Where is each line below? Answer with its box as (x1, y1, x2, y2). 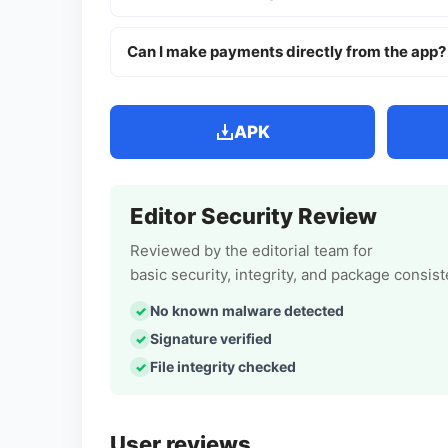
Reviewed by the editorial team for (130, 241, 373, 261)
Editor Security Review (130, 203, 377, 230)
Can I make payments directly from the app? (127, 42, 446, 62)
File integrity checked (150, 358, 296, 376)
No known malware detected (150, 302, 344, 320)
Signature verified (150, 330, 272, 348)
